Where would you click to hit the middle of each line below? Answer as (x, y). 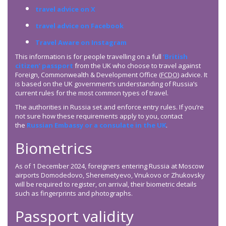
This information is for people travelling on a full (89, 57)
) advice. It (192, 75)
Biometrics (54, 148)
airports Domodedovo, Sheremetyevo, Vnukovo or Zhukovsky (110, 175)
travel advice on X (65, 9)
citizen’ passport (44, 66)
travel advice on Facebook (79, 26)
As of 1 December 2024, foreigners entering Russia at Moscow (109, 166)
